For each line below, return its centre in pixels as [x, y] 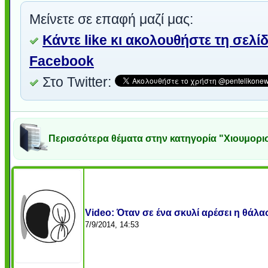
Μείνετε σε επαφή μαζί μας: [111, 19]
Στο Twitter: [77, 82]
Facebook [62, 61]
